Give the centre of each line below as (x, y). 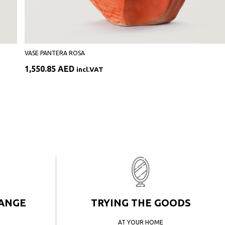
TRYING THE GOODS (141, 203)
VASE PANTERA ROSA (55, 53)
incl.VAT (90, 70)
